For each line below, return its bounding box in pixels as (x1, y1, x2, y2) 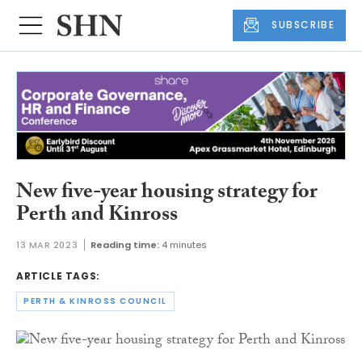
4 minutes (162, 238, 208, 252)
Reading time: (90, 238, 160, 252)
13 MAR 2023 (16, 238, 78, 252)
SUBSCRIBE (271, 18, 335, 32)
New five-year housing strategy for (16, 175, 318, 212)
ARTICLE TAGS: (16, 269, 100, 284)
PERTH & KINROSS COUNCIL (23, 295, 167, 308)
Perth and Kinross (16, 198, 178, 234)
